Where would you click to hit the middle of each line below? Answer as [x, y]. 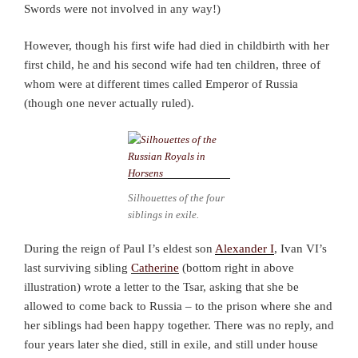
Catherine [155, 267]
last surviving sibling [78, 267]
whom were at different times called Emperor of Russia [161, 84]
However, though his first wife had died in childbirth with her [177, 46]
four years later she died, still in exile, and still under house [171, 344]
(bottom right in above [237, 267]
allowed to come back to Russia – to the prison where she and [178, 306]
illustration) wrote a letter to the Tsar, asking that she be [161, 286]
